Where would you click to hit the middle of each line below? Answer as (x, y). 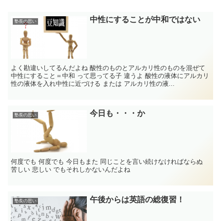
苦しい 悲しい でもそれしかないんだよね (71, 170)
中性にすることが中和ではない (145, 19)
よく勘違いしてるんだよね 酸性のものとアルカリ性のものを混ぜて (108, 68)
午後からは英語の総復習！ (137, 199)
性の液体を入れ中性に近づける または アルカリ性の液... (93, 84)
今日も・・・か (118, 113)
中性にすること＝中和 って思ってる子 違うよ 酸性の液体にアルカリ (110, 76)
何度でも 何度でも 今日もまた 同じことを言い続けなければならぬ (107, 162)
